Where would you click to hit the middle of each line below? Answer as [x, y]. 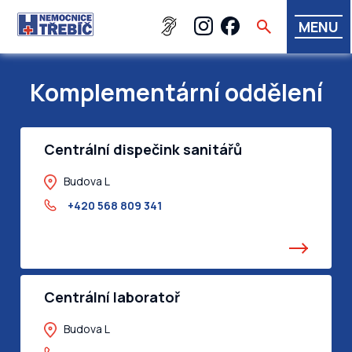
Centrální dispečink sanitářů [143, 150]
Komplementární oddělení [176, 92]
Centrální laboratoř [112, 297]
